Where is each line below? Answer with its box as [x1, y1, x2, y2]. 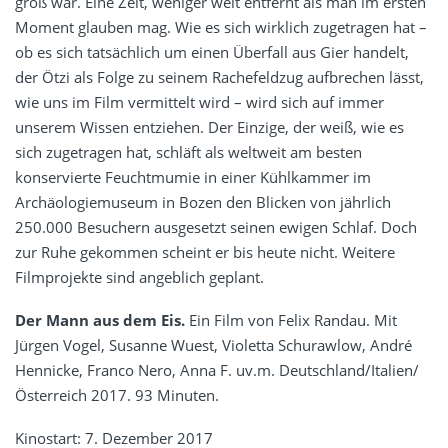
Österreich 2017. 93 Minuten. [15, 384, 219, 405]
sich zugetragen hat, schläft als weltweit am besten [15, 141, 362, 162]
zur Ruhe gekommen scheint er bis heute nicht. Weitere [15, 241, 395, 262]
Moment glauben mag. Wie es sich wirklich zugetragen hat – [15, 16, 427, 37]
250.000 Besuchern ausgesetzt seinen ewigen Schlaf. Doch [15, 216, 417, 237]
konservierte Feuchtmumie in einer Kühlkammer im [15, 166, 371, 187]
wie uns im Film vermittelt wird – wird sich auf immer [15, 91, 384, 112]
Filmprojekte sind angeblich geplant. [15, 266, 264, 287]
